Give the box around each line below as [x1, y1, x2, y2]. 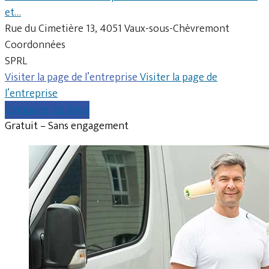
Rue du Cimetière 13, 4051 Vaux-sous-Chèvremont [5, 19, 229, 38]
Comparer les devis [5, 100, 89, 119]
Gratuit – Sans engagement [5, 116, 128, 135]
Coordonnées [5, 35, 65, 54]
